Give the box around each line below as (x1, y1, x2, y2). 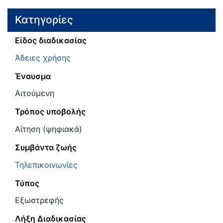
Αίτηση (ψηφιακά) (15, 123, 82, 134)
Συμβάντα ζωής (15, 142, 77, 152)
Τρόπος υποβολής (15, 107, 86, 117)
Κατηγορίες (15, 13, 73, 26)
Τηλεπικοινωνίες (15, 159, 78, 170)
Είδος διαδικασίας (15, 35, 87, 45)
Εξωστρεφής (15, 195, 64, 206)
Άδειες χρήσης (15, 52, 71, 63)
